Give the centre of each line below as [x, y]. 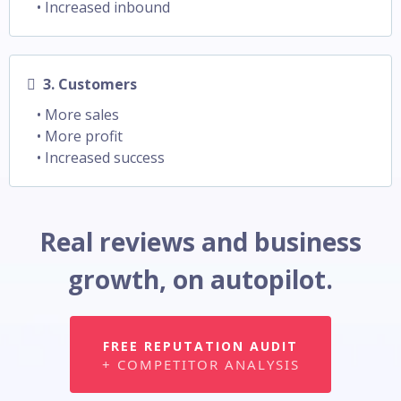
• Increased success [101, 157]
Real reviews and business [200, 241]
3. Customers [90, 84]
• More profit [80, 136]
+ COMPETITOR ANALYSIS [200, 364]
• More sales [78, 114]
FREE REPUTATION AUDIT [200, 346]
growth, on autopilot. [200, 279]
